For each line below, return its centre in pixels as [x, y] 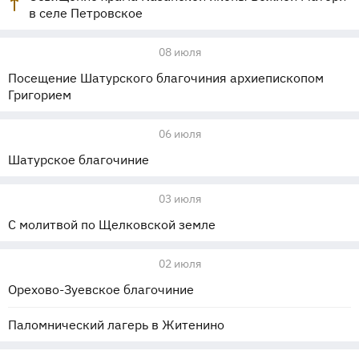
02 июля [179, 264]
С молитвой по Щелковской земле [112, 224]
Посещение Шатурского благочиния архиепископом [166, 78]
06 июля [179, 134]
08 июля [179, 52]
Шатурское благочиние [79, 159]
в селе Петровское [86, 13]
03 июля [179, 199]
